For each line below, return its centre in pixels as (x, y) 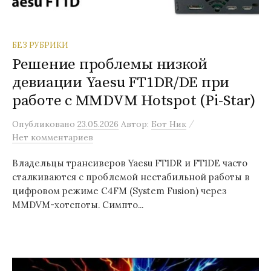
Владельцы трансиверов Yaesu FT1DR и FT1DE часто (130, 163)
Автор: (136, 124)
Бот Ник (169, 124)
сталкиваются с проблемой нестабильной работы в (131, 177)
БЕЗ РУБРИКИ (40, 44)
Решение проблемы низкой (110, 64)
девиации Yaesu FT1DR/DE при (121, 82)
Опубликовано (45, 124)
